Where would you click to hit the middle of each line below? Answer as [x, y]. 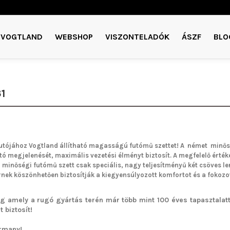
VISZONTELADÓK [137, 36]
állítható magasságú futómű [105, 145]
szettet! [166, 145]
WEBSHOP [74, 36]
